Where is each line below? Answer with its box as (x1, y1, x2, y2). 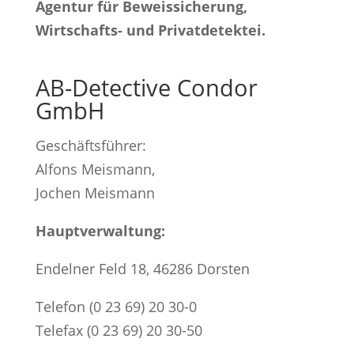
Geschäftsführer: (35, 135, 146, 155)
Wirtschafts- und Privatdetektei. (35, 20, 265, 40)
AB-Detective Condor (35, 71, 258, 103)
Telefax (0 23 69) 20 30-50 (35, 320, 202, 340)
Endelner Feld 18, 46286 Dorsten (35, 258, 250, 278)
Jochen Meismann (35, 183, 155, 202)
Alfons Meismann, (35, 159, 155, 179)
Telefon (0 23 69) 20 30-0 (35, 296, 197, 316)
